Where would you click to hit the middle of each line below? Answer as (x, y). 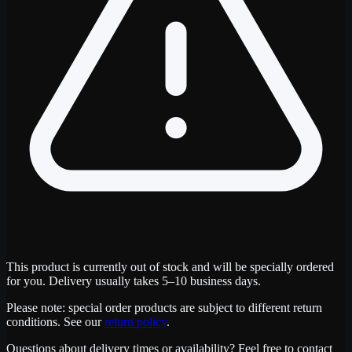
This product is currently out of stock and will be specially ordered (170, 266)
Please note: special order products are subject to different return (164, 307)
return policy (136, 321)
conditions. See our (54, 321)
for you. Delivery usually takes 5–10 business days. (134, 280)
